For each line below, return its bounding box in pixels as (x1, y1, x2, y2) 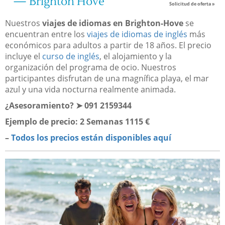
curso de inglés (42, 51, 99, 62)
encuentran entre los (5, 29, 87, 40)
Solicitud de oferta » (169, 1, 215, 7)
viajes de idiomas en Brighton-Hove (42, 18, 183, 29)
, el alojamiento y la (99, 51, 172, 62)
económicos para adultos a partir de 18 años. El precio (5, 40, 211, 51)
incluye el (5, 51, 42, 62)
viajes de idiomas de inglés (87, 29, 187, 40)
